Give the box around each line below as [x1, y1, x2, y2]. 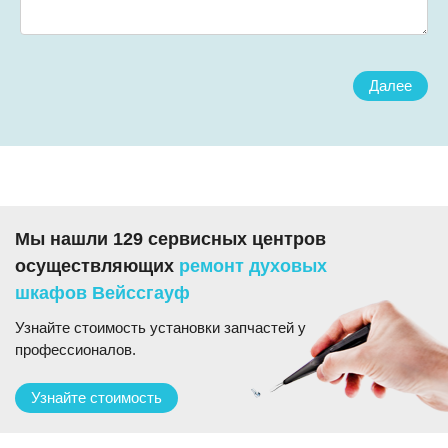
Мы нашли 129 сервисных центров [15, 229, 326, 249]
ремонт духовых [179, 256, 327, 276]
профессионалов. [15, 341, 136, 358]
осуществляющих [15, 256, 179, 276]
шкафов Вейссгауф [15, 283, 190, 303]
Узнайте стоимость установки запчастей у [15, 319, 306, 336]
